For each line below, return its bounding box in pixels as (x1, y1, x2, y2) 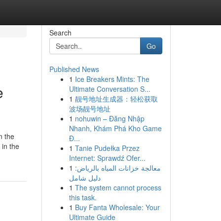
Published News (49, 64, 99, 74)
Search (49, 28, 72, 37)
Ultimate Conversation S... (69, 84, 150, 94)
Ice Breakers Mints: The (74, 74, 149, 84)
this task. (69, 192, 97, 202)
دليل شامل (69, 173, 101, 183)
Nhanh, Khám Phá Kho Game (69, 123, 162, 133)
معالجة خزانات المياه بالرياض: (74, 163, 161, 173)
